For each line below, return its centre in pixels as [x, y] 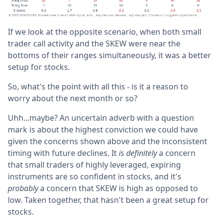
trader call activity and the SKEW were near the [94, 44]
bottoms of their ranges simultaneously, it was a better [109, 55]
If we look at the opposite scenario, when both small [105, 32]
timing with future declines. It [63, 153]
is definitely [139, 153]
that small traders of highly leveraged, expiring [94, 165]
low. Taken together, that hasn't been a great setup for [108, 200]
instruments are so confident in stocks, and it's [95, 177]
